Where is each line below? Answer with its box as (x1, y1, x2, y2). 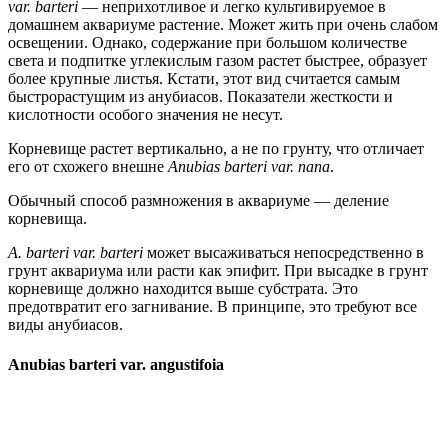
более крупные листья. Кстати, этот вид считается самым (8, 70, 400, 88)
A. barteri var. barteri (8, 244, 143, 262)
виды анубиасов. (8, 316, 123, 334)
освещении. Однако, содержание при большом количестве (8, 34, 407, 52)
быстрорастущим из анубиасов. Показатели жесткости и (8, 88, 393, 106)
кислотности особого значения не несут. (8, 106, 283, 124)
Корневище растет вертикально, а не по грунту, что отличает (8, 140, 424, 158)
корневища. (8, 210, 87, 228)
